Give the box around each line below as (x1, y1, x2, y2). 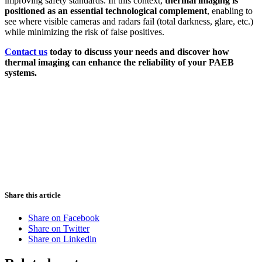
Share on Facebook (28, 213, 99, 223)
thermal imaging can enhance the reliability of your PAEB (5, 57, 234, 67)
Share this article (5, 190, 61, 199)
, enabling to (207, 5, 253, 16)
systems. (5, 67, 37, 78)
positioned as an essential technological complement (5, 5, 207, 16)
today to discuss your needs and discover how (47, 46, 229, 57)
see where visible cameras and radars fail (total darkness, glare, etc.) (5, 16, 253, 26)
